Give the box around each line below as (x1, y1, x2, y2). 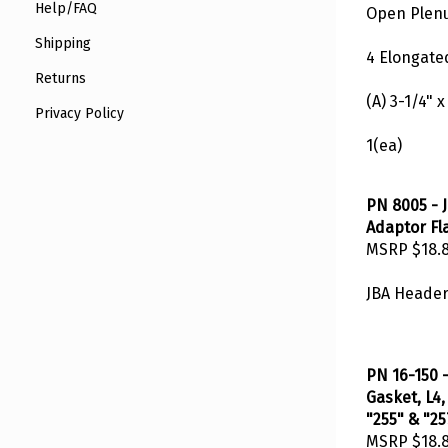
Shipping (35, 35, 91, 53)
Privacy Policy (35, 105, 124, 123)
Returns (35, 70, 86, 88)
